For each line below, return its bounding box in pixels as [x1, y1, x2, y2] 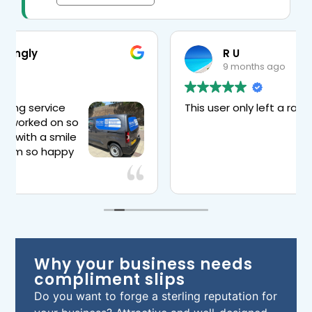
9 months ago [87, 59, 150, 73]
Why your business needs [34, 253, 253, 276]
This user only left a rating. [49, 100, 185, 116]
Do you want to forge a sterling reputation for [34, 289, 278, 304]
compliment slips [34, 269, 186, 291]
